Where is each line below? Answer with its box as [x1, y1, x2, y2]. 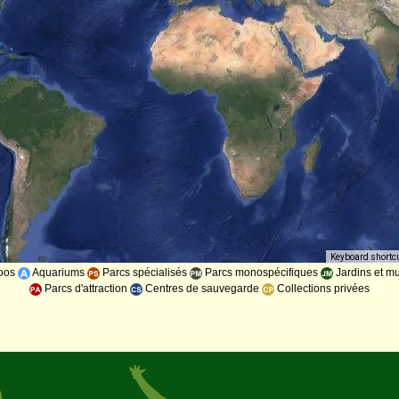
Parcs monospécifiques [201, 266, 321, 280]
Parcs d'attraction [42, 282, 130, 296]
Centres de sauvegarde [142, 282, 262, 296]
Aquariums [29, 266, 87, 280]
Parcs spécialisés [99, 266, 190, 280]
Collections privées [274, 282, 370, 296]
